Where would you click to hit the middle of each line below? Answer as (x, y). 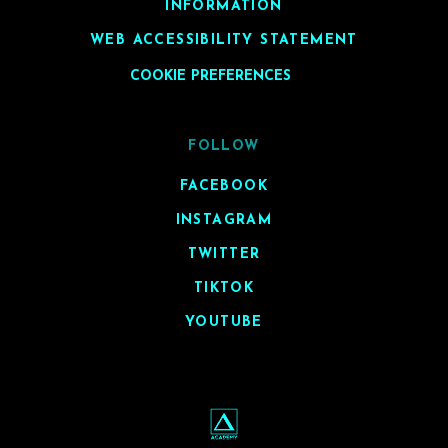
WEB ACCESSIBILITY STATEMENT (224, 41)
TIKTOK (224, 288)
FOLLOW (224, 146)
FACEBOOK (224, 186)
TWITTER (224, 254)
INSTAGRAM (224, 220)
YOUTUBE (224, 322)
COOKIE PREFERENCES (210, 77)
